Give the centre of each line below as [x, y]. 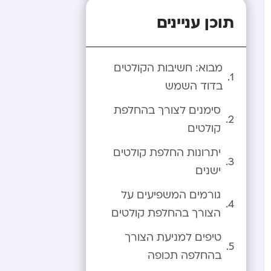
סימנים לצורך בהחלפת [167, 110]
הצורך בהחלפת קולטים [166, 213]
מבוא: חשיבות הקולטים [168, 68]
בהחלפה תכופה [184, 256]
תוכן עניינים [195, 21]
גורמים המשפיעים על [171, 195]
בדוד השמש [194, 86]
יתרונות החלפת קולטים [167, 153]
